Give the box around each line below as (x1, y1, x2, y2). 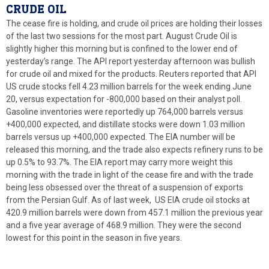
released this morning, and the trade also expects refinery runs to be (6, 144, 263, 154)
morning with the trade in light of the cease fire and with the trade (6, 169, 253, 180)
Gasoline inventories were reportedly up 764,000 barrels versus (6, 106, 243, 116)
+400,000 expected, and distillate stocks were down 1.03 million (6, 119, 245, 129)
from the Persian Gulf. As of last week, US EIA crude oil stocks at (6, 195, 250, 205)
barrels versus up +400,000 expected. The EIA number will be (6, 131, 235, 142)
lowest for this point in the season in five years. (6, 232, 182, 243)
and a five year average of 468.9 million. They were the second (6, 220, 241, 230)
